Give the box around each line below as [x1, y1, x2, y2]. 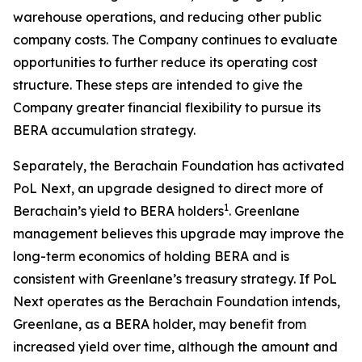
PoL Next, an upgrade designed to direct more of [13, 180, 323, 196]
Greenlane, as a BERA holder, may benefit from [13, 316, 306, 332]
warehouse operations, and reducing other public [13, 9, 322, 25]
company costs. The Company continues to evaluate [13, 32, 338, 48]
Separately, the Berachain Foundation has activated [13, 158, 344, 174]
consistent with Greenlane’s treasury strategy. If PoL [13, 271, 337, 287]
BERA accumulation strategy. [13, 122, 196, 138]
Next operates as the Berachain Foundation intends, [13, 293, 340, 309]
